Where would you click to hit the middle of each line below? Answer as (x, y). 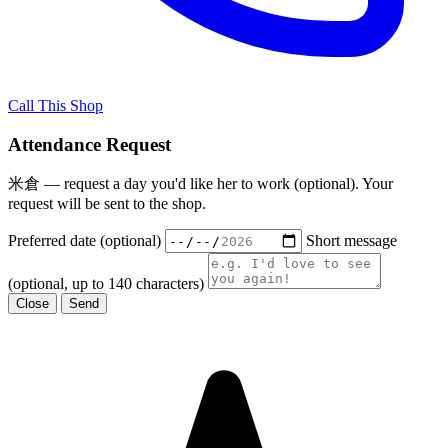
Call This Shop (55, 105)
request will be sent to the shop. (107, 204)
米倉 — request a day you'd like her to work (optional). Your (200, 184)
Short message (351, 240)
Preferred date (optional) (84, 240)
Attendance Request (89, 144)
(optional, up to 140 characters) (106, 284)
